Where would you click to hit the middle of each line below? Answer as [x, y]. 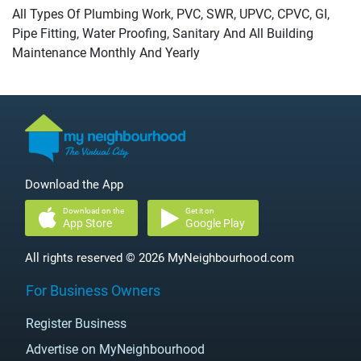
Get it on [200, 211]
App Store [87, 223]
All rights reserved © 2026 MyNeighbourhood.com [160, 258]
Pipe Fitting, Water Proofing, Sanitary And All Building [163, 33]
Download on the [93, 211]
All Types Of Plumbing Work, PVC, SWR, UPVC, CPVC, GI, [171, 14]
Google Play [215, 223]
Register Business [76, 324]
